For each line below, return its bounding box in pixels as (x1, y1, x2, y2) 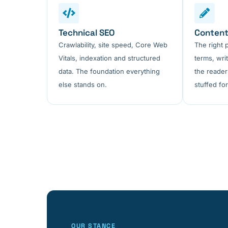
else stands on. (59, 80, 107, 89)
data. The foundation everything (59, 67, 160, 76)
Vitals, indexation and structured (59, 54, 160, 63)
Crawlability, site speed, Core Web (59, 41, 167, 49)
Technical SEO (59, 27, 115, 39)
